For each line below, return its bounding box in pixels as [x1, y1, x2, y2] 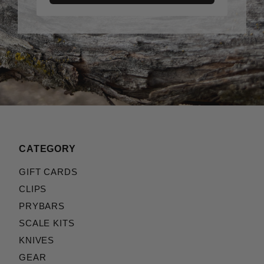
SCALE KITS [19, 219, 75, 229]
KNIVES [19, 236, 55, 246]
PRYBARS [19, 202, 65, 212]
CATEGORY [19, 144, 76, 154]
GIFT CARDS [19, 167, 78, 177]
